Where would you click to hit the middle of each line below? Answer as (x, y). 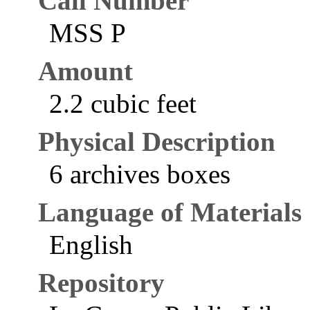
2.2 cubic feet (123, 103)
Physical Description (157, 142)
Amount (86, 71)
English (91, 245)
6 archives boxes (140, 174)
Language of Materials (170, 212)
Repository (102, 283)
